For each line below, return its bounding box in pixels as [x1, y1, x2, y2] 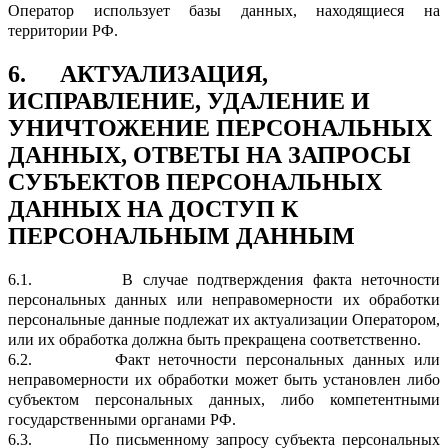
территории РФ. [8, 21, 118, 39]
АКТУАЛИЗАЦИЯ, [60, 60, 268, 87]
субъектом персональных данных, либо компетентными [8, 390, 440, 408]
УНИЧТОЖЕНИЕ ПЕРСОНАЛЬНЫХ [8, 114, 432, 141]
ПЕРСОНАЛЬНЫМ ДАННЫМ [8, 222, 355, 249]
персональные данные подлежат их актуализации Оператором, [8, 310, 440, 328]
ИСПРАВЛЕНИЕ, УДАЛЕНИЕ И [8, 87, 370, 114]
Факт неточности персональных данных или [114, 350, 440, 368]
